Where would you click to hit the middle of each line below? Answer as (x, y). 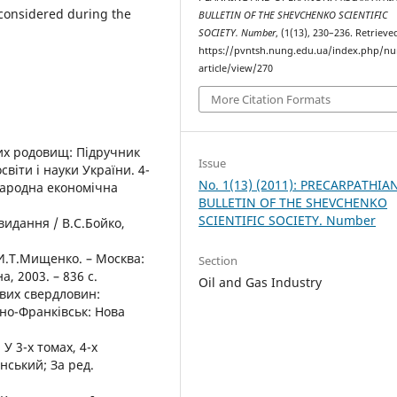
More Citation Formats (271, 100)
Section (218, 260)
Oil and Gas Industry (261, 282)
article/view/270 (236, 68)
